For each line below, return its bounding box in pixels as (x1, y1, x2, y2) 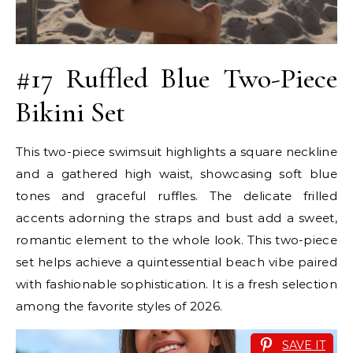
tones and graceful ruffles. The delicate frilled (16, 188, 337, 204)
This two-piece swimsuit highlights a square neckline (16, 144, 337, 160)
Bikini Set (16, 95, 125, 130)
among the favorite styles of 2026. (16, 299, 223, 314)
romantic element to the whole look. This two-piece (16, 232, 337, 248)
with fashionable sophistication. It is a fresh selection (16, 277, 337, 292)
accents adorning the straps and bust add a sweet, (16, 210, 337, 226)
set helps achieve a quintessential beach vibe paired (16, 255, 337, 270)
